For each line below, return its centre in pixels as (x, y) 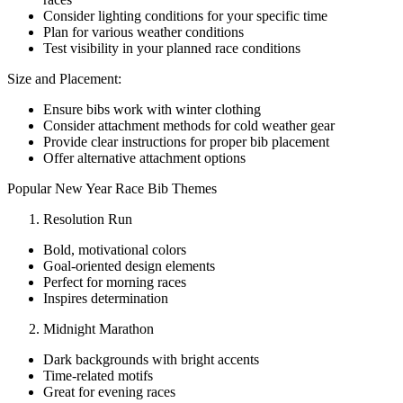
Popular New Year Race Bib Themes (112, 188)
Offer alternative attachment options (144, 157)
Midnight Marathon (99, 328)
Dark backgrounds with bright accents (151, 359)
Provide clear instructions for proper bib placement (186, 141)
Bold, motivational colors (115, 249)
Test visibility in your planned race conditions (172, 48)
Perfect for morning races (115, 282)
